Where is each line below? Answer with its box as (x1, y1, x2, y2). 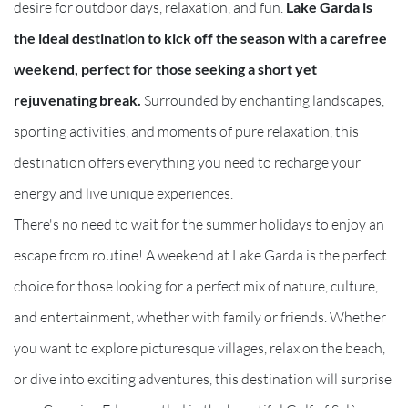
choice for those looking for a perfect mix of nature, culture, (14, 276, 378, 295)
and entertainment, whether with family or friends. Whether (14, 307, 386, 326)
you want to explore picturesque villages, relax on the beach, (14, 338, 385, 357)
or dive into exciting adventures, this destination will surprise (14, 369, 392, 388)
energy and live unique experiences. (14, 183, 233, 202)
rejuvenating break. (14, 90, 144, 108)
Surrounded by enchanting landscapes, (144, 90, 384, 109)
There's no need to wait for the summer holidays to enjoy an (14, 214, 384, 233)
